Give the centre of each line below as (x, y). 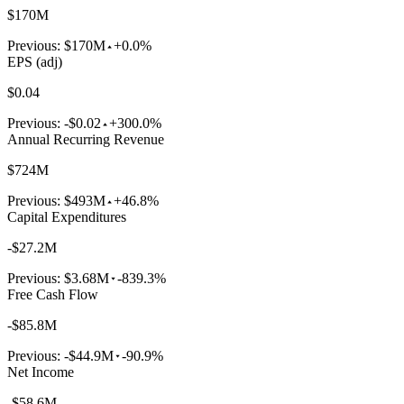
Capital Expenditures (67, 216)
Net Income (41, 372)
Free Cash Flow (53, 294)
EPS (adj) (35, 61)
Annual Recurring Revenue (86, 139)
